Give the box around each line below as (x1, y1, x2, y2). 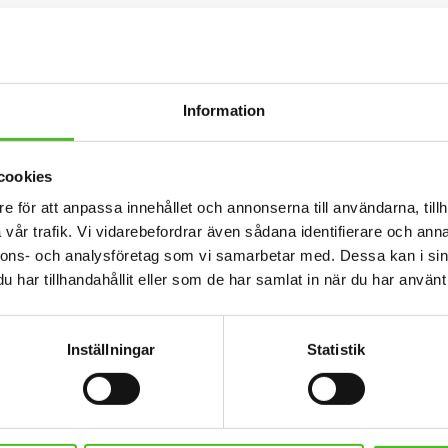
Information (182, 101, 266, 119)
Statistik (307, 340, 365, 358)
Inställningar (66, 340, 156, 358)
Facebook (189, 121, 259, 141)
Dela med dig (155, 85, 293, 112)
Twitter (225, 121, 275, 141)
